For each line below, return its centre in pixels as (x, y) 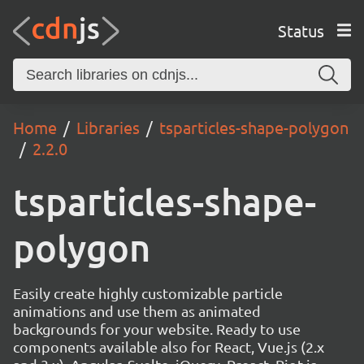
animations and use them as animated (137, 311)
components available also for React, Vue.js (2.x (169, 347)
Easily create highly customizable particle (148, 293)
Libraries (108, 127)
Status (301, 30)
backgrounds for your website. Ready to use (157, 329)
